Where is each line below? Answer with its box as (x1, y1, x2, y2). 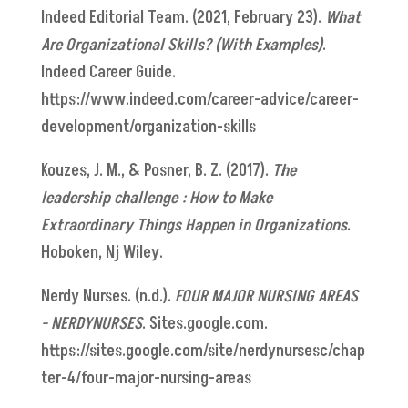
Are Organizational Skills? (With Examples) (40, 33, 322, 56)
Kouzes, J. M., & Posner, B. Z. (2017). (40, 158, 272, 182)
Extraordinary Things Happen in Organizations (40, 213, 347, 237)
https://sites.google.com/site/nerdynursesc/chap (40, 339, 365, 362)
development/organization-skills (40, 115, 256, 138)
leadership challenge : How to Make (40, 186, 272, 209)
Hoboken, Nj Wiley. (40, 240, 163, 264)
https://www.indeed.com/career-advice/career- (40, 87, 359, 111)
